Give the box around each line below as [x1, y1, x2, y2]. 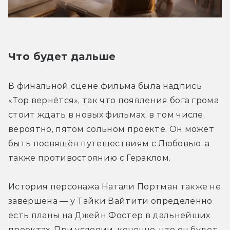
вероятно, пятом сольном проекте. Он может [8, 124, 215, 135]
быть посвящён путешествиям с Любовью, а [8, 139, 210, 149]
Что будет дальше [8, 50, 116, 63]
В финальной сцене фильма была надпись [8, 81, 202, 91]
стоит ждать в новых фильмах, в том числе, [8, 110, 205, 120]
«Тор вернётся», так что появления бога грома [8, 95, 219, 106]
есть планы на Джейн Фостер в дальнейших [8, 210, 210, 221]
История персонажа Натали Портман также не [8, 182, 221, 192]
